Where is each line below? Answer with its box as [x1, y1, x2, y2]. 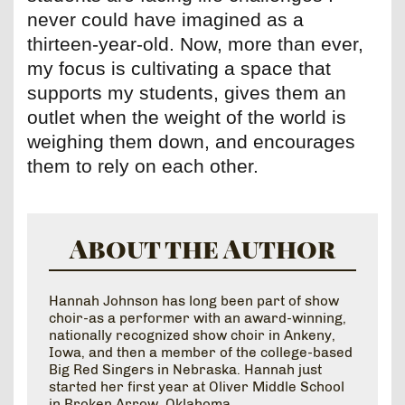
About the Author [70, 230, 335, 265]
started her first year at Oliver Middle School [49, 378, 344, 395]
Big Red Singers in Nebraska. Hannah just [49, 361, 322, 378]
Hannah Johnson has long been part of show [49, 292, 339, 309]
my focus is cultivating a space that [27, 58, 331, 80]
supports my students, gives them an [27, 82, 346, 104]
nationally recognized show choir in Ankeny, [49, 326, 335, 344]
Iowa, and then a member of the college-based [49, 344, 353, 361]
